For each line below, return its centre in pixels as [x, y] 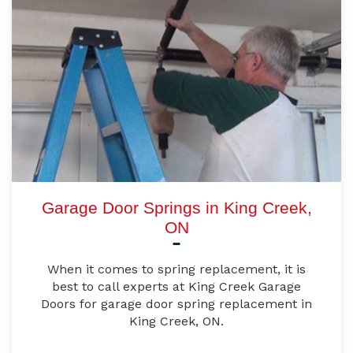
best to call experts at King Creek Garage [176, 287]
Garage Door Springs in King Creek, [176, 208]
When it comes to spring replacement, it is [176, 269]
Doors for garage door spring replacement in [176, 304]
